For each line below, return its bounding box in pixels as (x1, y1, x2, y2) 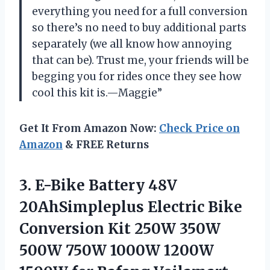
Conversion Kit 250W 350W (19, 219, 221, 239)
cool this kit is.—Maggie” (32, 86, 162, 100)
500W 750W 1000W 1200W (19, 241, 214, 260)
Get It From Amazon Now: (19, 122, 159, 136)
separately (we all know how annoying (32, 37, 232, 51)
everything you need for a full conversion (32, 5, 248, 19)
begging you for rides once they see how (32, 70, 241, 84)
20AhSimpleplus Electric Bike (19, 198, 242, 217)
